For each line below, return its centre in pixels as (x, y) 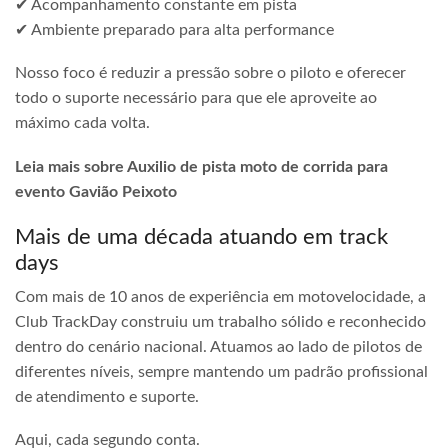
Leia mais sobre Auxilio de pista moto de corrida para (201, 167)
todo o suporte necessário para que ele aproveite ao (196, 98)
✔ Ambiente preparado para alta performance (174, 29)
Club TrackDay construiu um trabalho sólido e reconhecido (220, 321)
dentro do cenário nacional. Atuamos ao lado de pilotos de (218, 346)
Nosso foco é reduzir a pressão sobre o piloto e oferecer (210, 73)
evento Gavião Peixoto (96, 192)
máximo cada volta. (82, 123)
